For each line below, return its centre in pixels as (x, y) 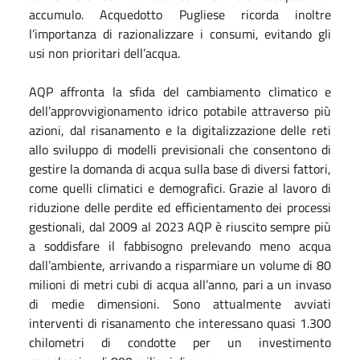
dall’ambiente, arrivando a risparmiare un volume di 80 (180, 265)
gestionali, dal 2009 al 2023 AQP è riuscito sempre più (180, 227)
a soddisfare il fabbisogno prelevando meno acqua (180, 246)
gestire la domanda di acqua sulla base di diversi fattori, (180, 169)
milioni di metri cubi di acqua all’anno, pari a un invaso (180, 284)
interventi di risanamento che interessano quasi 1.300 (180, 323)
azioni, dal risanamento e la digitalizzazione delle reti (180, 130)
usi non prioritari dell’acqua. (104, 53)
